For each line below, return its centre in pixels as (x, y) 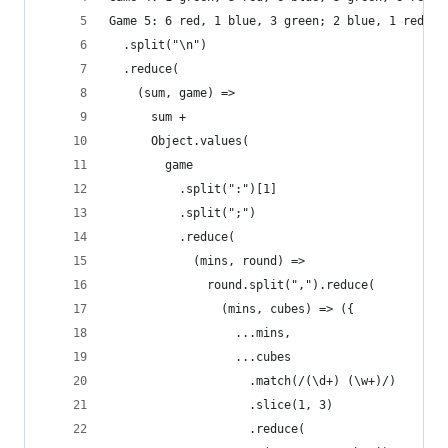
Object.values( (179, 141)
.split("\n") (158, 45)
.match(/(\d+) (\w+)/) (252, 381)
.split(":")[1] (193, 189)
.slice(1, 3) (221, 405)
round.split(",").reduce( (242, 285)
